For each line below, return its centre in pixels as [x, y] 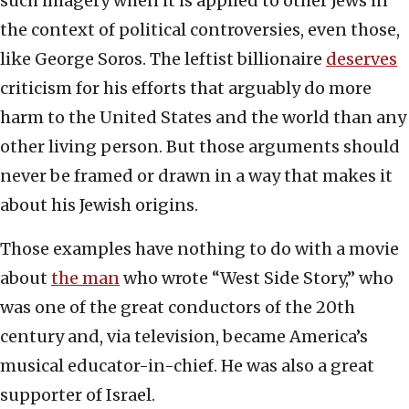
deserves [362, 59]
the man [85, 278]
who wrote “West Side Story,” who [257, 278]
